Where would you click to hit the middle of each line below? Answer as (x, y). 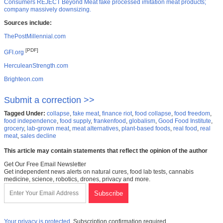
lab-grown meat (48, 128)
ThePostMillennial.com (35, 36)
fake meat (86, 113)
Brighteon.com (24, 79)
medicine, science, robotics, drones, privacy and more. (77, 179)
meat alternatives (95, 128)
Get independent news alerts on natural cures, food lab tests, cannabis (99, 171)
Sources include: (28, 23)
